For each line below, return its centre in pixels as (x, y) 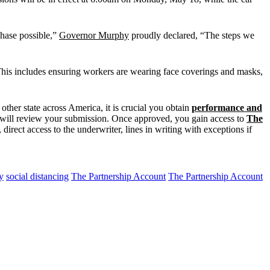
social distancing (37, 176)
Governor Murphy (94, 35)
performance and (227, 107)
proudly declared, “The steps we (192, 35)
